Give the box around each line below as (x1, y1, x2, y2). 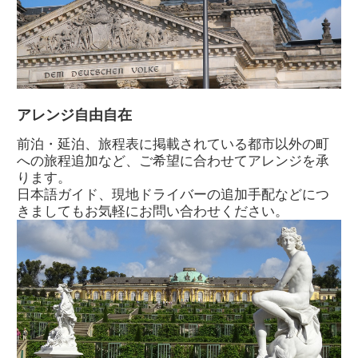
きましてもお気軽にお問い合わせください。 (17, 202, 288, 219)
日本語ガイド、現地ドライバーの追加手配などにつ (17, 185, 329, 202)
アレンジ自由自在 (17, 105, 132, 123)
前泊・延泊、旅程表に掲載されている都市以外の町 (17, 135, 329, 152)
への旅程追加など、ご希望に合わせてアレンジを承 (17, 152, 329, 169)
